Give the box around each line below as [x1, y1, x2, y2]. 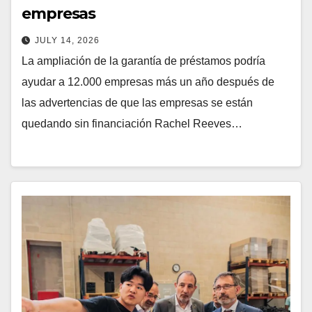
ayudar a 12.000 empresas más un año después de [22, 75, 274, 88]
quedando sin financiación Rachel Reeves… [22, 117, 242, 130]
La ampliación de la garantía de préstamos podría [22, 54, 265, 67]
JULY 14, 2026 [35, 35, 100, 45]
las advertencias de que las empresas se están [22, 96, 253, 109]
